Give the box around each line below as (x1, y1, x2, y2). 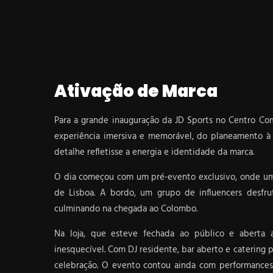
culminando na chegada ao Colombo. (54, 202, 197, 216)
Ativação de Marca (54, 80, 218, 102)
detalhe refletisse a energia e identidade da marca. (54, 145, 254, 160)
